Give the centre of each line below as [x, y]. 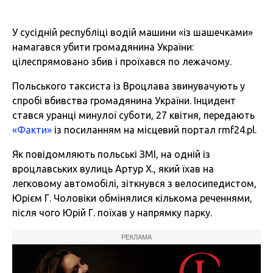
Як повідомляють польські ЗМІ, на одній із [111, 154]
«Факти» [32, 130]
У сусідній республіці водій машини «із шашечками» [133, 33]
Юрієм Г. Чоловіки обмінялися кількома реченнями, [132, 198]
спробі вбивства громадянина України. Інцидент [124, 101]
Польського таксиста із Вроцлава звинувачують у [129, 86]
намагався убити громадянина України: [103, 47]
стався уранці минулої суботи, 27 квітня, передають [133, 115]
